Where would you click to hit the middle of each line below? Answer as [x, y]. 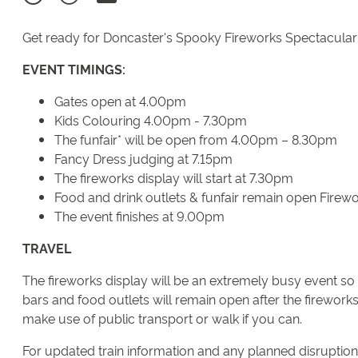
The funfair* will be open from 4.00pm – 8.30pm [196, 139]
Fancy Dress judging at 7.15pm [143, 159]
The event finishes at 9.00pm [139, 216]
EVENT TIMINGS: [74, 69]
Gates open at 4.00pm [120, 101]
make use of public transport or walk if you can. [164, 318]
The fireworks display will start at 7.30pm [174, 178]
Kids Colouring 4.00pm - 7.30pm [151, 120]
